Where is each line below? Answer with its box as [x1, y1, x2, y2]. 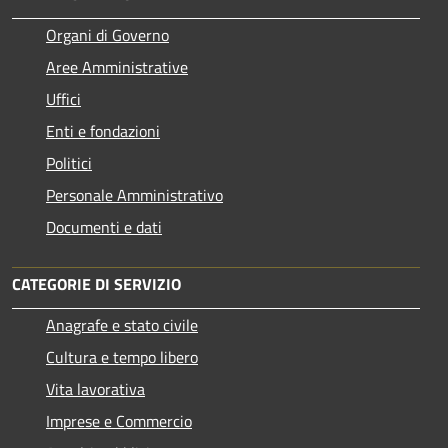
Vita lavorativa [46, 376, 145, 401]
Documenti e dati [46, 214, 162, 239]
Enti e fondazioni [46, 118, 160, 143]
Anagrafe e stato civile [46, 312, 198, 337]
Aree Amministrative [46, 54, 188, 79]
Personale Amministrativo [46, 182, 223, 207]
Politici [46, 150, 92, 175]
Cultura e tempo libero [46, 344, 198, 369]
